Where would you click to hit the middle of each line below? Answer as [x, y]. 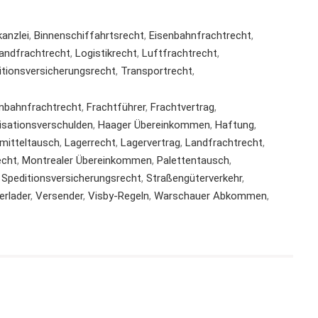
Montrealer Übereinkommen [87, 160]
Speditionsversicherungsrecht [71, 178]
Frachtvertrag [182, 107]
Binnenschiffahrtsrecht [89, 35]
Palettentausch [193, 160]
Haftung [235, 125]
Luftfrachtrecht [180, 53]
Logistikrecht [106, 53]
